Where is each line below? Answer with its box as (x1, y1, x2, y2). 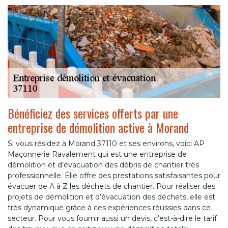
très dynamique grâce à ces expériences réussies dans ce (8, 203, 211, 212)
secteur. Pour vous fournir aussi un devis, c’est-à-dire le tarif (8, 213, 217, 223)
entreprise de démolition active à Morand (8, 118, 189, 136)
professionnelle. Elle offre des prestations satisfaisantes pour (8, 170, 220, 180)
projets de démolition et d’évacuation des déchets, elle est (8, 192, 215, 202)
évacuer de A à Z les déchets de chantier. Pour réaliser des (8, 181, 215, 191)
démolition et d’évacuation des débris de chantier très (8, 160, 199, 169)
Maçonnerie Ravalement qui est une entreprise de (8, 149, 187, 159)
